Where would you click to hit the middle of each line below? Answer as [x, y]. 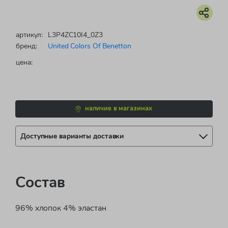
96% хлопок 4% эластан [61, 208]
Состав [40, 182]
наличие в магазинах [119, 109]
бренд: [26, 46]
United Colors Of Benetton [90, 46]
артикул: [30, 35]
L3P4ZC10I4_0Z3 [75, 35]
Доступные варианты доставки [72, 136]
